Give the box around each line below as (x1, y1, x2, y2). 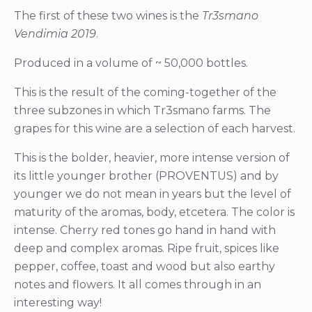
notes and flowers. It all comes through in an (14, 278, 261, 292)
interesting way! (14, 296, 104, 310)
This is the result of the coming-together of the (14, 86, 276, 100)
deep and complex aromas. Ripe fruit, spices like (14, 242, 279, 256)
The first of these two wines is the (14, 9, 202, 23)
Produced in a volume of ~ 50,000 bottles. (14, 56, 248, 70)
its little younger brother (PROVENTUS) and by (14, 169, 279, 183)
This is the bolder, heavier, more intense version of (14, 151, 290, 165)
